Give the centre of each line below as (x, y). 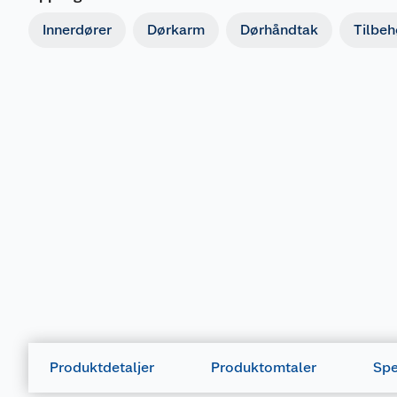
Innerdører (77, 30)
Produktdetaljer (102, 367)
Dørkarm (176, 30)
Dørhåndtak (279, 30)
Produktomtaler (264, 367)
